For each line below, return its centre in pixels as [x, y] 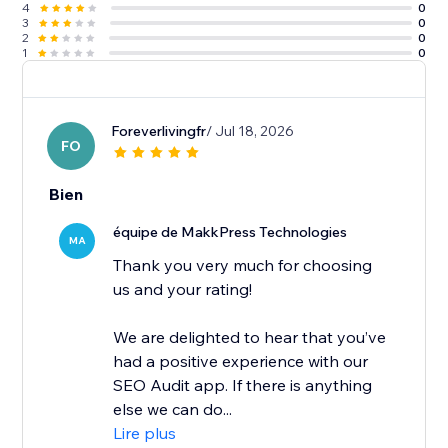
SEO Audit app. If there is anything [243, 385]
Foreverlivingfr [159, 131]
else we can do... [173, 409]
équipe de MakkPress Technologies [230, 232]
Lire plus [145, 433]
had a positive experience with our [241, 361]
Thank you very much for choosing [243, 265]
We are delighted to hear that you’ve [250, 337]
